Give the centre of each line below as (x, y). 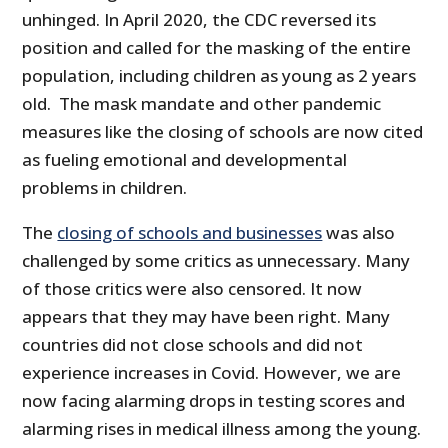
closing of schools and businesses (190, 232)
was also (359, 232)
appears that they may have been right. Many (206, 316)
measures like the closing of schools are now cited (223, 131)
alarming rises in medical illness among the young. (222, 428)
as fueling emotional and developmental (185, 159)
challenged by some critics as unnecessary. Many (216, 260)
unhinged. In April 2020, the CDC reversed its (199, 19)
